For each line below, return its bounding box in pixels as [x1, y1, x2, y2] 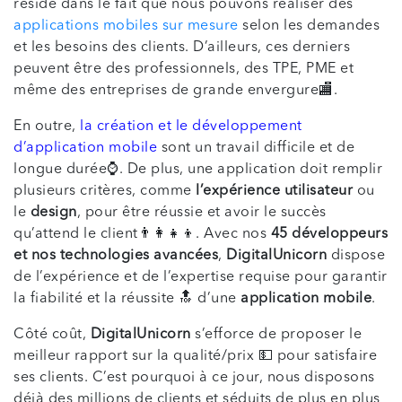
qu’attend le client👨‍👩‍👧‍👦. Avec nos [13, 227, 271, 242]
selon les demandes [238, 19, 380, 34]
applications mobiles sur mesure [13, 19, 239, 34]
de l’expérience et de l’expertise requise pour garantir [13, 270, 388, 285]
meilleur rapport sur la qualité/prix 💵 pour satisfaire [13, 349, 377, 364]
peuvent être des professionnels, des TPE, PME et [13, 62, 354, 77]
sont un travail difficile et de [161, 141, 354, 156]
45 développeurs [270, 227, 388, 242]
